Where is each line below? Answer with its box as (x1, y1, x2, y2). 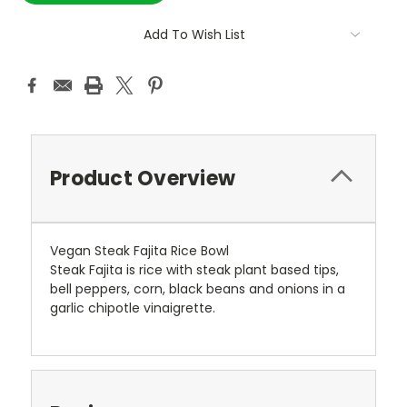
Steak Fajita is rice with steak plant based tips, (50, 261, 339, 280)
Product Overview (50, 164, 235, 194)
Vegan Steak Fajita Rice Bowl (50, 242, 229, 261)
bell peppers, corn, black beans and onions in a (50, 280, 345, 299)
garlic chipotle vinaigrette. (50, 299, 215, 318)
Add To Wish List (144, 25, 245, 45)
